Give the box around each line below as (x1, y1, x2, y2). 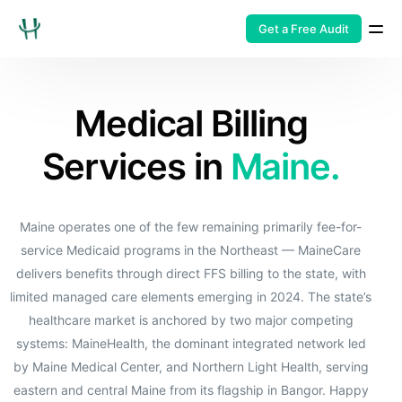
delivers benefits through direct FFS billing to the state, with (15, 266, 366, 281)
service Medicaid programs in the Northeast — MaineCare (21, 242, 362, 258)
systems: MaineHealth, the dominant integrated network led (15, 336, 366, 351)
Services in (41, 144, 231, 188)
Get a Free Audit (258, 22, 349, 36)
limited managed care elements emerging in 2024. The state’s (10, 289, 372, 304)
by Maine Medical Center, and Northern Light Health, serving (13, 359, 369, 374)
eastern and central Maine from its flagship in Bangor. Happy (13, 382, 369, 398)
